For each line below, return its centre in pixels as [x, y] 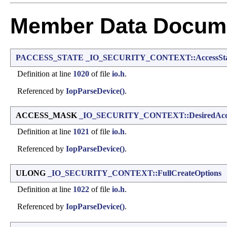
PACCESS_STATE [50, 57]
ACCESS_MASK [47, 115]
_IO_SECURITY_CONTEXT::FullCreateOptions [135, 173]
